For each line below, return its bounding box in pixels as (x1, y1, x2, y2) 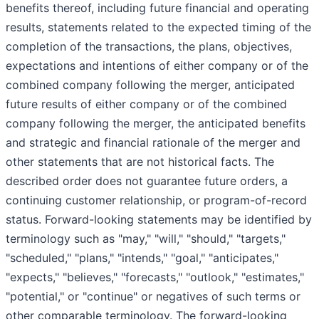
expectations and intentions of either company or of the (6, 58, 308, 73)
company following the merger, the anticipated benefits (6, 116, 305, 131)
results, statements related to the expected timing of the (6, 20, 311, 35)
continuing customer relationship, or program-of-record (6, 193, 307, 208)
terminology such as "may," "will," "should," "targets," (6, 231, 286, 246)
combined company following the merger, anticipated (6, 78, 295, 93)
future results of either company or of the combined (6, 97, 287, 112)
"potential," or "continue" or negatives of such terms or (6, 289, 300, 304)
